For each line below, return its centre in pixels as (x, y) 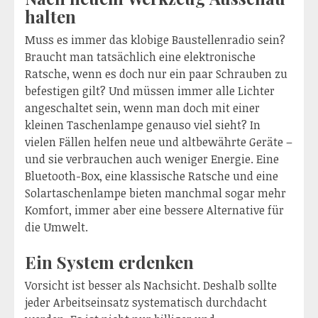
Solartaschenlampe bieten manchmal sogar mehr (155, 193)
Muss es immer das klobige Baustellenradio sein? (155, 40)
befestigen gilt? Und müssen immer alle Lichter (150, 91)
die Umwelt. (56, 227)
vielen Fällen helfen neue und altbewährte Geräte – (159, 142)
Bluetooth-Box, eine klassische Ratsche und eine (152, 176)
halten (50, 17)
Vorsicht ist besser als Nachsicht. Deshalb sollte (151, 286)
